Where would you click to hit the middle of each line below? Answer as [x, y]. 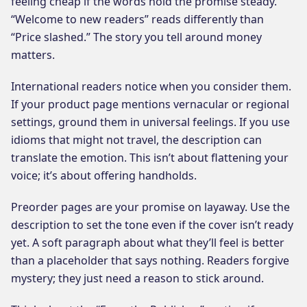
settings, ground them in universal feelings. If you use [150, 122]
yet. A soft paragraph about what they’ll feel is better [148, 242]
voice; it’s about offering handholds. [104, 175]
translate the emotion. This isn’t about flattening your [150, 157]
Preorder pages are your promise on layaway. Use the [150, 207]
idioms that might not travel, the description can [136, 139]
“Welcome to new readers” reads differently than [137, 19]
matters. [33, 54]
